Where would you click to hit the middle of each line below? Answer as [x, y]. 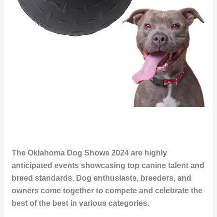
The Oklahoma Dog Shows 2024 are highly [89, 153]
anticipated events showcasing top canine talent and [108, 166]
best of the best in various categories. [80, 203]
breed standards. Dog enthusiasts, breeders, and [101, 178]
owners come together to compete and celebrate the [107, 191]
